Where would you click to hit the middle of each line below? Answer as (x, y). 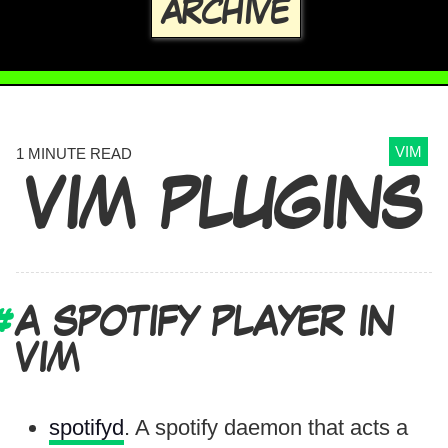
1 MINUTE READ (74, 154)
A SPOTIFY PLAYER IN (205, 324)
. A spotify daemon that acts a (266, 428)
